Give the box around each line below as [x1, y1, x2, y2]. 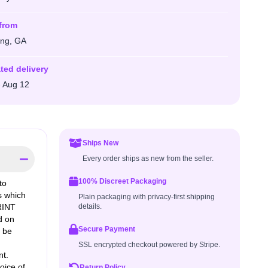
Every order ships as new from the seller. [82, 154, 214, 163]
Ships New [82, 139, 118, 148]
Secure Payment [78, 225, 135, 234]
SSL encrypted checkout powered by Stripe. [78, 240, 220, 249]
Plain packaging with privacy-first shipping [78, 193, 215, 202]
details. [78, 202, 102, 211]
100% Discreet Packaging [78, 177, 166, 186]
